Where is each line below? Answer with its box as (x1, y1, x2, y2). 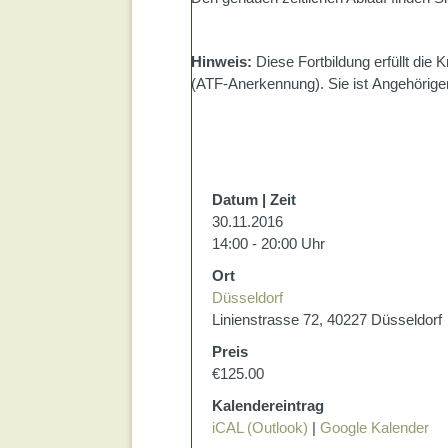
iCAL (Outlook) (212, 419, 308, 436)
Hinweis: (191, 53, 252, 70)
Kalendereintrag (212, 397, 324, 414)
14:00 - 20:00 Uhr (212, 235, 325, 252)
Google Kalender (320, 419, 429, 436)
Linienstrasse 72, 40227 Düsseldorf (212, 311, 442, 328)
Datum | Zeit (212, 191, 296, 208)
